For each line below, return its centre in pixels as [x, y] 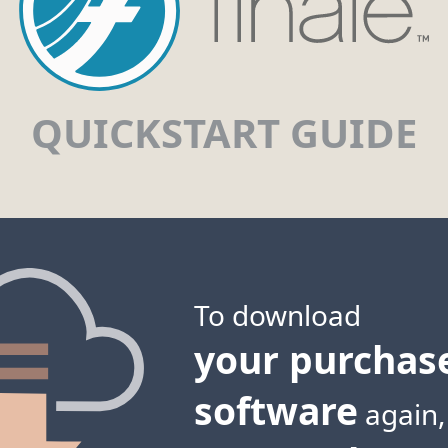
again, [402, 413]
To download [277, 314]
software [276, 410]
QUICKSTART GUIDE [224, 132]
